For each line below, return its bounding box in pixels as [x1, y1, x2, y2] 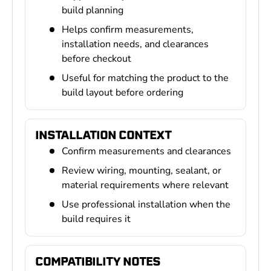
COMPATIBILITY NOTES [35, 252, 160, 270]
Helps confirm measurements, [62, 22, 194, 36]
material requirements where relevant [62, 178, 229, 192]
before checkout [62, 51, 131, 65]
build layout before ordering [62, 85, 183, 99]
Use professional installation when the [62, 197, 230, 211]
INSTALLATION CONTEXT [35, 126, 171, 143]
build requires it [62, 212, 131, 226]
